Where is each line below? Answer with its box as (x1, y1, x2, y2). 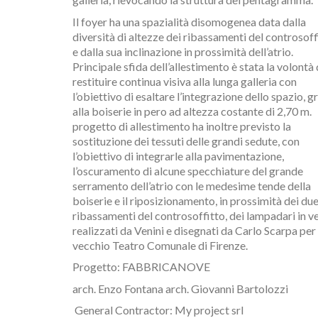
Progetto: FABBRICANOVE (72, 260, 212, 273)
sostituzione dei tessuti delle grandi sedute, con (72, 133, 300, 148)
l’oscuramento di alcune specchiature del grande (72, 163, 303, 177)
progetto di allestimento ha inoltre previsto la (72, 119, 291, 133)
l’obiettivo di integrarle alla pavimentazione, (72, 148, 284, 163)
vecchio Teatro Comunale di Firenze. (72, 238, 248, 252)
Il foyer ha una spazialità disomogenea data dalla (72, 14, 306, 28)
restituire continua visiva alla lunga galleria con (72, 74, 297, 88)
